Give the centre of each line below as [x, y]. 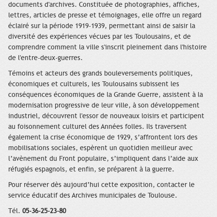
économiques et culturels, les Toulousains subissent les [94, 84]
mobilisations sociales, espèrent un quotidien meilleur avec [101, 148]
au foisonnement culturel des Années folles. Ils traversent [98, 127]
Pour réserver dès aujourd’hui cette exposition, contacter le [101, 185]
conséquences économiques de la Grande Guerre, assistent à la [106, 95]
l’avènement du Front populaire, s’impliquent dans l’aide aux [103, 159]
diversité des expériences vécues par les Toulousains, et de [100, 37]
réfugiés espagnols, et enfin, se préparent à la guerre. [91, 170]
